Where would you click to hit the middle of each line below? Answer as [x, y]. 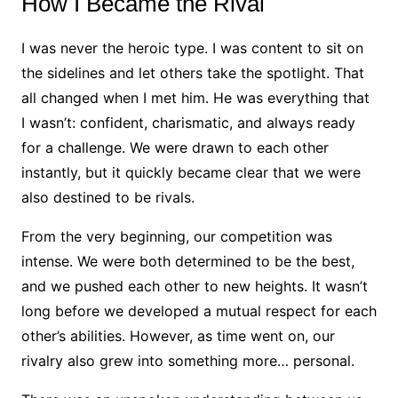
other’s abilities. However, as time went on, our [178, 336]
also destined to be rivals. [107, 198]
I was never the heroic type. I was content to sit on [192, 48]
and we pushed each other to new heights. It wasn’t [194, 287]
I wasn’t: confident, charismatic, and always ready [188, 123]
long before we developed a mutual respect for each [199, 311]
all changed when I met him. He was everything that [195, 98]
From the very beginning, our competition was [176, 237]
